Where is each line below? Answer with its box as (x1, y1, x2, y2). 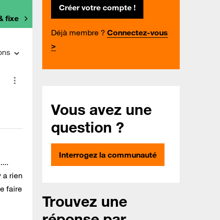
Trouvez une (42, 192, 127, 211)
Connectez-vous (107, 27, 168, 38)
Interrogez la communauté (59, 150, 157, 160)
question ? (51, 118, 124, 137)
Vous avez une (51, 100, 152, 119)
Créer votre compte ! (59, 2, 136, 13)
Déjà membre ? (51, 27, 105, 38)
